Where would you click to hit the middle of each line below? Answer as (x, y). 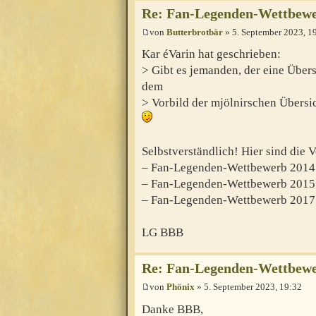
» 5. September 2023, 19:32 (248, 287)
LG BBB (163, 233)
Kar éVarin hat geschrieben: (211, 54)
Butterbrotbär (195, 32)
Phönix (181, 287)
